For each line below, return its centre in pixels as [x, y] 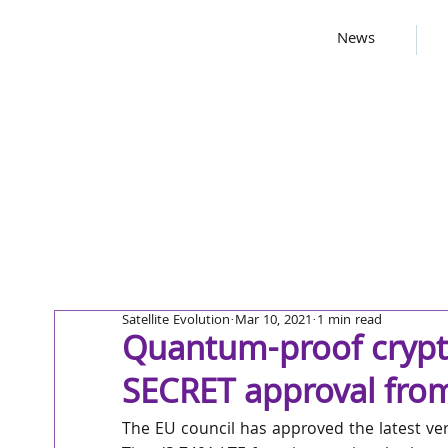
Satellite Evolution [176, 321]
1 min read [349, 321]
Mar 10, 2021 [273, 321]
